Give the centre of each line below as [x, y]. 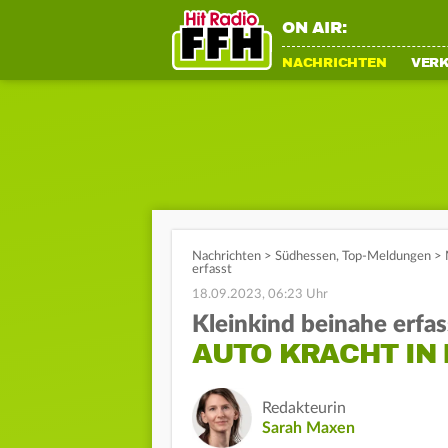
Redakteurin [304, 408]
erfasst [212, 269]
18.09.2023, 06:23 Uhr [260, 294]
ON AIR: [314, 28]
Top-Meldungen [386, 256]
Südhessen [305, 256]
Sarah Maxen [308, 428]
